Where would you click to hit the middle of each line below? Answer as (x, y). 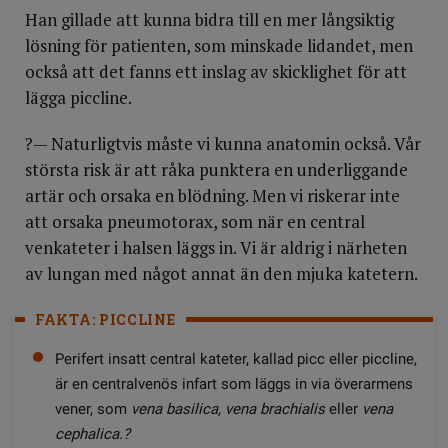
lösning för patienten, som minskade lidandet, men (219, 45)
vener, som (93, 409)
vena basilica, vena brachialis (228, 409)
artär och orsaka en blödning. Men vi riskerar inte (212, 195)
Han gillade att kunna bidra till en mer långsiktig (209, 19)
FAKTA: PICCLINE (105, 319)
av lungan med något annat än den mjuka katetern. (221, 273)
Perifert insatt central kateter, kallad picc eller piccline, (236, 359)
